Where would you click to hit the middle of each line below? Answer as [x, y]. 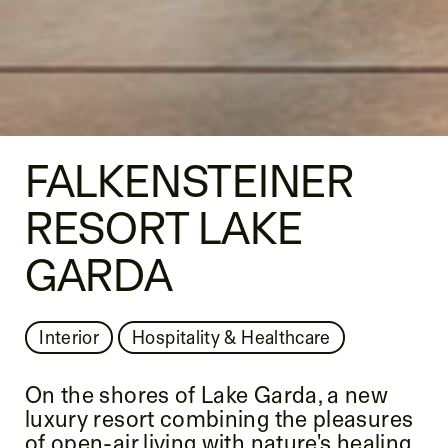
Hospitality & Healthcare [231, 336]
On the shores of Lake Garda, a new [206, 395]
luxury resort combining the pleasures [219, 419]
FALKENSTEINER [189, 180]
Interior [69, 336]
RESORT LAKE [163, 227]
